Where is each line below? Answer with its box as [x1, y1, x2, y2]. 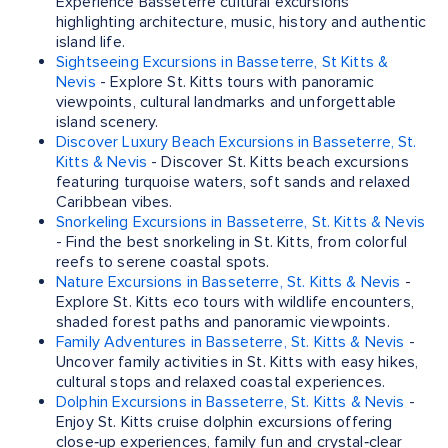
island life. [56, 32, 125, 53]
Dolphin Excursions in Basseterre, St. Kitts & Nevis [56, 392, 405, 413]
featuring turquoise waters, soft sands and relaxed [56, 172, 411, 193]
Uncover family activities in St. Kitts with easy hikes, [56, 352, 419, 373]
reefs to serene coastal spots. [56, 252, 270, 273]
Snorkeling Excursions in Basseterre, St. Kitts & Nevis [56, 212, 426, 233]
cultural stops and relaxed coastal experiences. [56, 372, 386, 393]
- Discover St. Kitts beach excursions [146, 152, 409, 173]
